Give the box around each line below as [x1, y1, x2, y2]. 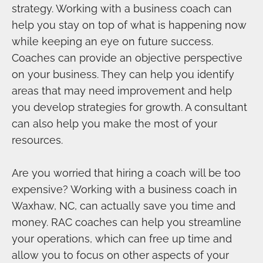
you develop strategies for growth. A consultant [12, 101, 247, 114]
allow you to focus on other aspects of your [12, 249, 229, 262]
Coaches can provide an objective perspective [12, 52, 242, 65]
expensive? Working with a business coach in [12, 183, 237, 196]
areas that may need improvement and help [12, 85, 232, 97]
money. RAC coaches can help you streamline [12, 216, 241, 229]
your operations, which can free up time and [12, 232, 232, 245]
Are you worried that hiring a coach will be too [12, 167, 241, 180]
